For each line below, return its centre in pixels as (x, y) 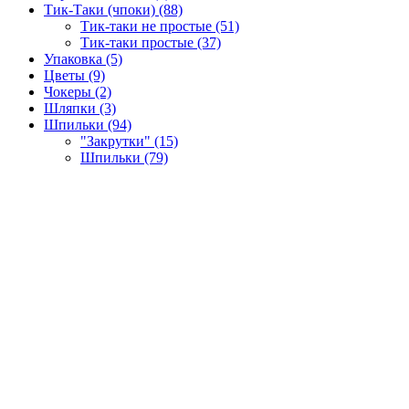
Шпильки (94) (88, 124)
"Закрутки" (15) (129, 141)
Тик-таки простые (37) (151, 42)
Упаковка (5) (83, 58)
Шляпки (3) (80, 108)
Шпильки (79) (124, 157)
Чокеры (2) (78, 91)
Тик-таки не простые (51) (160, 26)
